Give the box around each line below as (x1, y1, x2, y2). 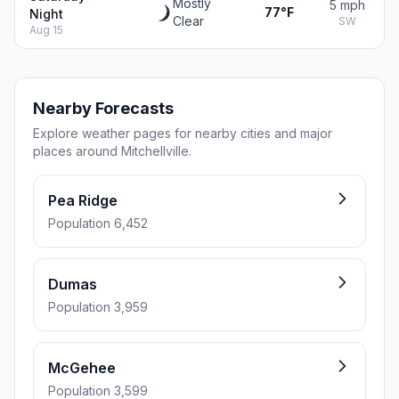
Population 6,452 (48, 216, 148, 231)
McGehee (48, 359, 116, 377)
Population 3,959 (48, 299, 148, 314)
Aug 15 (29, 23, 63, 37)
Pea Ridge (48, 191, 118, 209)
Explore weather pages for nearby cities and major (33, 126, 332, 141)
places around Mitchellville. (33, 143, 191, 159)
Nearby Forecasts (33, 99, 174, 118)
